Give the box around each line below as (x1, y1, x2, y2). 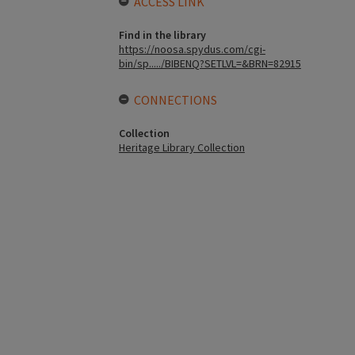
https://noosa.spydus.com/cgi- (118, 42, 265, 57)
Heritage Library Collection (118, 140, 245, 155)
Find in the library (118, 28, 206, 43)
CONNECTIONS (133, 92, 217, 109)
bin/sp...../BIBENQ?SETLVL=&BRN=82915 (118, 56, 301, 71)
